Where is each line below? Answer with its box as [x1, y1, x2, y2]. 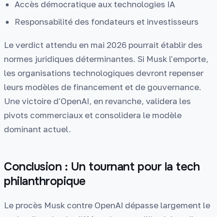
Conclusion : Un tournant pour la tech [4, 159, 200, 174]
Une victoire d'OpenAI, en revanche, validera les [4, 96, 191, 107]
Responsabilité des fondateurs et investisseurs [15, 16, 199, 27]
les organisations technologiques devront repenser [4, 68, 203, 78]
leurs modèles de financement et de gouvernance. [4, 82, 201, 93]
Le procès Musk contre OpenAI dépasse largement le [4, 200, 210, 211]
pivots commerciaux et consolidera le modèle [4, 110, 182, 121]
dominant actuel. [4, 124, 71, 135]
